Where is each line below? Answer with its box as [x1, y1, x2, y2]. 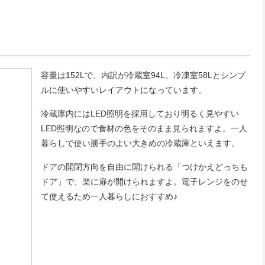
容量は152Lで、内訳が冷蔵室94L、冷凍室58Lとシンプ [41, 70, 245, 80]
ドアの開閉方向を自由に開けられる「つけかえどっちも [41, 162, 248, 172]
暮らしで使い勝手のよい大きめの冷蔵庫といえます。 [41, 138, 240, 148]
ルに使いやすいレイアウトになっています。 [41, 85, 206, 95]
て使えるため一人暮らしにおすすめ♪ [41, 192, 177, 201]
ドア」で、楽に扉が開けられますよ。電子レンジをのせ [41, 177, 248, 186]
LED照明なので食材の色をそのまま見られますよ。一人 [41, 124, 247, 133]
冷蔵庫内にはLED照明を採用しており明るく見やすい [41, 109, 239, 118]
